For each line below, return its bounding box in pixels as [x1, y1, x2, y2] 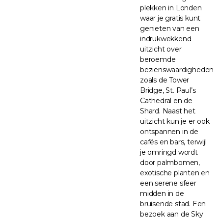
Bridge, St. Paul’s [140, 85, 196, 95]
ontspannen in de [140, 127, 198, 136]
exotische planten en [140, 168, 210, 177]
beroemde [140, 55, 176, 64]
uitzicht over [140, 44, 182, 54]
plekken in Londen [140, 3, 202, 12]
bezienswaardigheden [140, 65, 214, 74]
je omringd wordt [140, 147, 198, 157]
